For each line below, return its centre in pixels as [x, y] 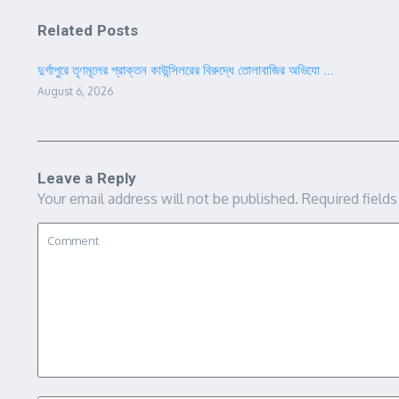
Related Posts [88, 30]
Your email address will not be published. [168, 199]
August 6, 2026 [75, 91]
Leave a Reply [87, 178]
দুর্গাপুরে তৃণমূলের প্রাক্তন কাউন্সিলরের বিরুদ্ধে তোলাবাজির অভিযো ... [186, 70]
